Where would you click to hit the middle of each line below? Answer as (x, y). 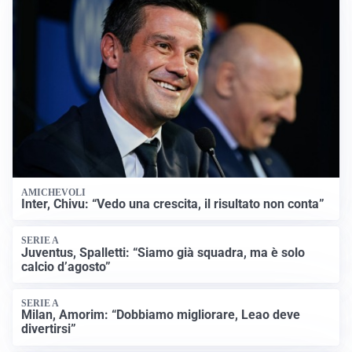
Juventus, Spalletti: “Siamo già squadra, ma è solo (163, 252)
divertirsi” (49, 329)
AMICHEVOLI (54, 192)
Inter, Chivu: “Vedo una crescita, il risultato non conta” (173, 203)
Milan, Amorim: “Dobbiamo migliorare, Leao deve (161, 315)
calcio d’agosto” (66, 266)
